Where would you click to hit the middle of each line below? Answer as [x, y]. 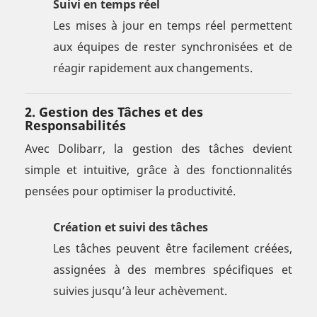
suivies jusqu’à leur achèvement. [140, 291]
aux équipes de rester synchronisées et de [173, 47]
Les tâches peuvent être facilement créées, [173, 249]
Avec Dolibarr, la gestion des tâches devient [158, 149]
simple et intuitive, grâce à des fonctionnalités [158, 170]
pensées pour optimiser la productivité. [130, 191]
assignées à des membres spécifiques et [173, 270]
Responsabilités [75, 126]
